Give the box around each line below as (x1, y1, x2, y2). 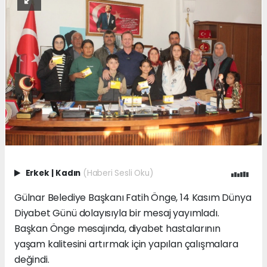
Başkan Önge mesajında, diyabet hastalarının (14, 222, 221, 236)
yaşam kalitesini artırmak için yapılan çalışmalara (14, 237, 238, 252)
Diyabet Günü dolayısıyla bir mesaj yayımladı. (14, 206, 219, 221)
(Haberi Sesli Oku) (82, 167, 153, 179)
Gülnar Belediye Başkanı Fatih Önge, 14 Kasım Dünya (14, 191, 252, 205)
